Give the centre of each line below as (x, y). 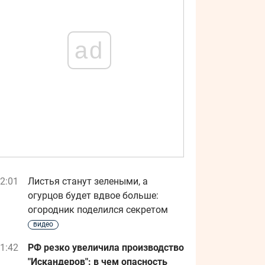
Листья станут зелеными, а (88, 181)
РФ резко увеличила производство (106, 248)
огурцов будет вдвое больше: (93, 195)
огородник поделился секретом (98, 210)
